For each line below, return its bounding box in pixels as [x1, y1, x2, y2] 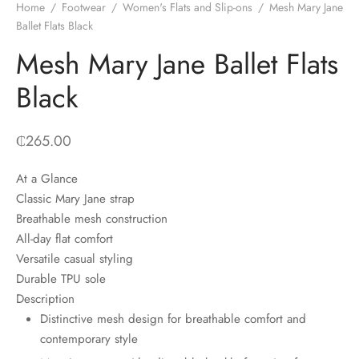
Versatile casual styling [16, 250, 133, 268]
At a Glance [16, 170, 78, 188]
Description [16, 290, 75, 309]
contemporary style [40, 330, 139, 349]
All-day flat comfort [16, 230, 113, 248]
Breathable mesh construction [16, 210, 167, 228]
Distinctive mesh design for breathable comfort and [40, 310, 307, 329]
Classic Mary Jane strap [16, 190, 135, 208]
